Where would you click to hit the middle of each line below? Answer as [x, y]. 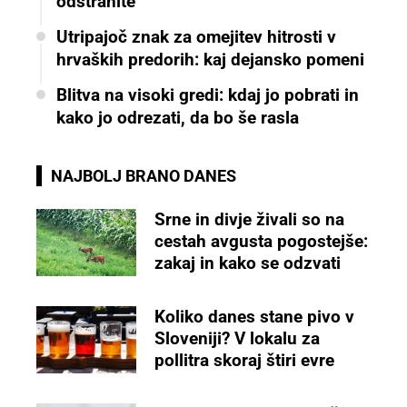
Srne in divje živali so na [250, 220]
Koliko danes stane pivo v [255, 317]
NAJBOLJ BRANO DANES [144, 176]
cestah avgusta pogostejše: [262, 242]
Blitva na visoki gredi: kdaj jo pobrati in [208, 95]
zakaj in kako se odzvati [248, 263]
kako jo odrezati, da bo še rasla [178, 118]
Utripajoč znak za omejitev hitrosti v [196, 37]
